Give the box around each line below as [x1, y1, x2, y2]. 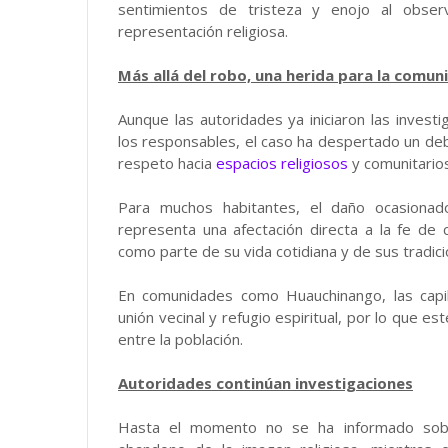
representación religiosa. [118, 21, 288, 41]
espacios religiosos [216, 153, 348, 173]
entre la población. [118, 329, 243, 349]
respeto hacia [118, 153, 216, 173]
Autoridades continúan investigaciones [118, 373, 413, 393]
